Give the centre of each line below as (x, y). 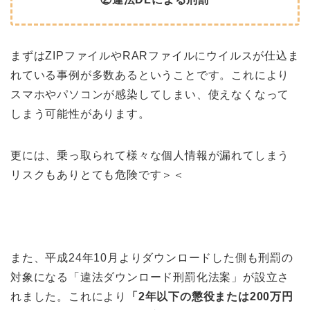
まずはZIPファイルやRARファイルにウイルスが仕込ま (155, 56)
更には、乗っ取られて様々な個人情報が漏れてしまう (150, 156)
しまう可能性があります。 (80, 114)
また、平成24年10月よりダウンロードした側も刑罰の (152, 258)
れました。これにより (69, 297)
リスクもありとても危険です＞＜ (98, 175)
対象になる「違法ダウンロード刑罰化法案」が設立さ (150, 277)
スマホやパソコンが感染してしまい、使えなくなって (150, 95)
